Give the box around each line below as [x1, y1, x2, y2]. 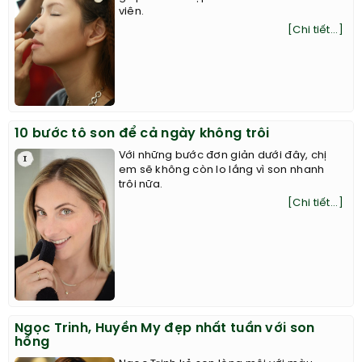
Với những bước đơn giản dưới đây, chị [118, 149, 327, 161]
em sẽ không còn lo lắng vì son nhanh [118, 164, 325, 175]
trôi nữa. [118, 179, 163, 190]
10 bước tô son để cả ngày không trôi [15, 126, 270, 141]
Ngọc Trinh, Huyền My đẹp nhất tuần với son [15, 321, 315, 335]
